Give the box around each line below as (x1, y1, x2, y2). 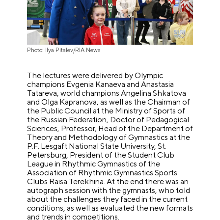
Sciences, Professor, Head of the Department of (27, 124, 193, 134)
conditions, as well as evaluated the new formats (27, 203, 193, 213)
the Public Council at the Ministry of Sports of (27, 106, 186, 116)
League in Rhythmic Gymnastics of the (27, 159, 161, 169)
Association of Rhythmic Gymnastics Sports (27, 168, 178, 178)
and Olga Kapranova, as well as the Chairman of (27, 97, 191, 107)
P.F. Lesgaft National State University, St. (27, 141, 167, 151)
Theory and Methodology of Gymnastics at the (27, 133, 191, 142)
